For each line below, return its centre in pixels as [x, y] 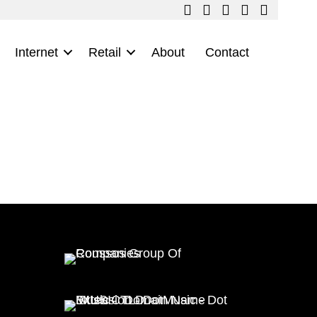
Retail [105, 52]
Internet [37, 52]
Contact [227, 52]
